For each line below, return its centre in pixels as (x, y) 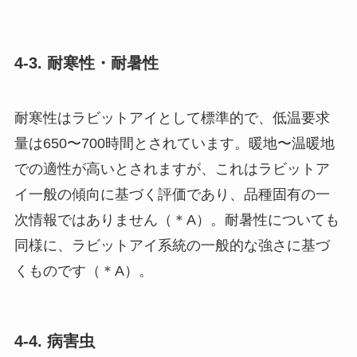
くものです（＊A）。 (83, 271)
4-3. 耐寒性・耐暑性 (86, 63)
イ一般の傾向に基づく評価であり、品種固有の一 (172, 195)
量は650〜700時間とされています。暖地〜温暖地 (174, 144)
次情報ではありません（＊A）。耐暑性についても (177, 220)
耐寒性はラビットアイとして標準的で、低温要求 (172, 118)
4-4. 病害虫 (54, 341)
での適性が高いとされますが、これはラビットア (172, 169)
